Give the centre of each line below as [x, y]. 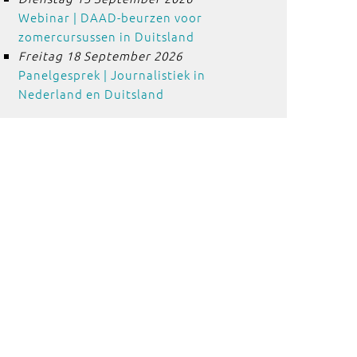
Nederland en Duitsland [91, 94]
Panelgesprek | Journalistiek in [112, 75]
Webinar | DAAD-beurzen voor [110, 17]
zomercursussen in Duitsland [106, 36]
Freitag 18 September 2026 [100, 55]
